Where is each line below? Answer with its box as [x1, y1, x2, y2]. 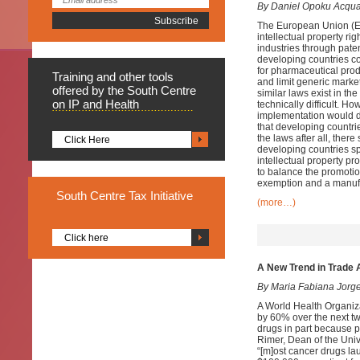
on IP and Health [52, 97, 139, 111]
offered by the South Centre [52, 84, 196, 97]
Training [52, 70, 96, 84]
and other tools [96, 70, 174, 84]
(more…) [257, 197, 296, 208]
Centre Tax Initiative [90, 189, 193, 202]
